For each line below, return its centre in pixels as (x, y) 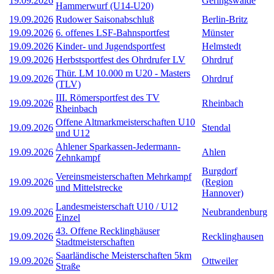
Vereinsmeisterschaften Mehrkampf (124, 176)
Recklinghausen (233, 236)
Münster (218, 32)
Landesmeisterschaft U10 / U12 (117, 206)
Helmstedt (221, 46)
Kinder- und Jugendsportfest (110, 46)
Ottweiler (220, 261)
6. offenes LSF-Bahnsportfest (113, 32)
